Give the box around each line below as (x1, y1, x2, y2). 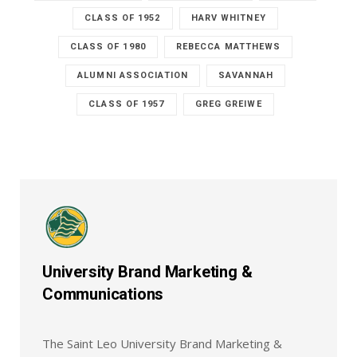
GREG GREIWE (194, 99, 262, 110)
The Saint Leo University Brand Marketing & (42, 335, 282, 352)
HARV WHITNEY (190, 13, 266, 24)
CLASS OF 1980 (69, 41, 146, 53)
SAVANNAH (218, 70, 273, 81)
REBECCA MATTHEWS (175, 41, 281, 53)
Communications (42, 284, 164, 304)
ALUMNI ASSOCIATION (77, 70, 188, 81)
